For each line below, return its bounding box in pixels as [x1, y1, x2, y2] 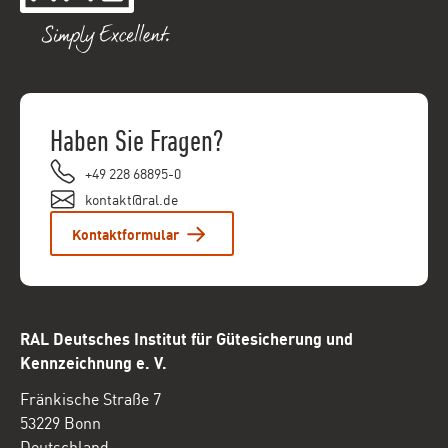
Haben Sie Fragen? [50, 124, 224, 158]
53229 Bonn [20, 411, 101, 433]
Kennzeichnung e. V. [20, 350, 167, 373]
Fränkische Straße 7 [20, 387, 161, 409]
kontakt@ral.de [85, 188, 178, 208]
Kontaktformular [72, 223, 179, 244]
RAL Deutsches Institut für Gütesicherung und [20, 326, 353, 349]
